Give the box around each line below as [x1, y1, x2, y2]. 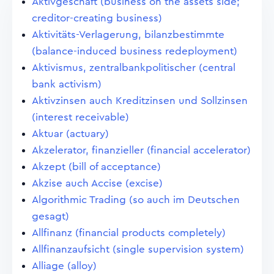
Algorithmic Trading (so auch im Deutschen [32, 194, 240, 205]
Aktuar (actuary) [32, 128, 109, 139]
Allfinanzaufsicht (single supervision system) [32, 244, 244, 254]
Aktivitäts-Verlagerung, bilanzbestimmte [32, 29, 224, 40]
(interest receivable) [32, 112, 129, 122]
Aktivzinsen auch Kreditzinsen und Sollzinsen [32, 95, 248, 106]
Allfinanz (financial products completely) [32, 228, 226, 238]
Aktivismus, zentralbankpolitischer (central [32, 62, 235, 73]
